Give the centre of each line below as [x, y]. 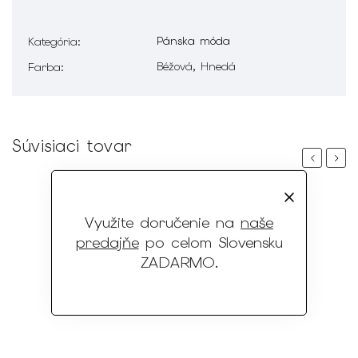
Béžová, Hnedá [196, 66]
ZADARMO [177, 263]
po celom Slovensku [211, 243]
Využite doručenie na [163, 223]
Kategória [53, 41]
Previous [328, 157]
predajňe [107, 243]
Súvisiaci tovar [72, 145]
